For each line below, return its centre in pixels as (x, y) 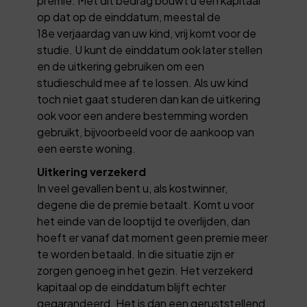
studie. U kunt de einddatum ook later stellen (150, 49)
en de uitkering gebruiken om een (121, 66)
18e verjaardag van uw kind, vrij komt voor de (147, 33)
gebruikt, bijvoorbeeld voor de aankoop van (146, 132)
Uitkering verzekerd (92, 171)
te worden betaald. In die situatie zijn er (136, 254)
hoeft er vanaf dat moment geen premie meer (153, 237)
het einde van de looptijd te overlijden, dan (144, 221)
